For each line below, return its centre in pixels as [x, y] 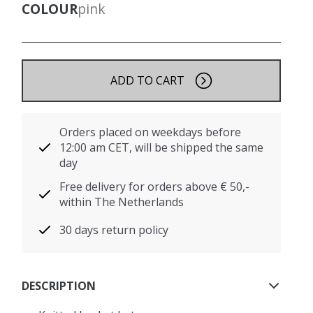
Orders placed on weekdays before [151, 132]
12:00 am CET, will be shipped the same [162, 147]
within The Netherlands [122, 202]
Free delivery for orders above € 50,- [155, 187]
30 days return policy [114, 230]
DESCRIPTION [59, 285]
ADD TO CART [147, 80]
